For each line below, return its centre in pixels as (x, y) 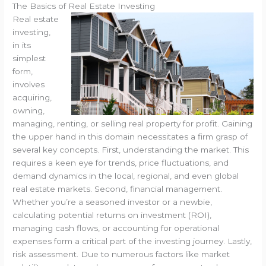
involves (29, 85)
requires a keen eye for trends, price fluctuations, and (121, 163)
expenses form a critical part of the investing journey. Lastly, (132, 241)
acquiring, (32, 98)
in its (22, 45)
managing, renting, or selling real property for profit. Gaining (133, 124)
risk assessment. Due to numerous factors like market (121, 254)
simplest (29, 58)
